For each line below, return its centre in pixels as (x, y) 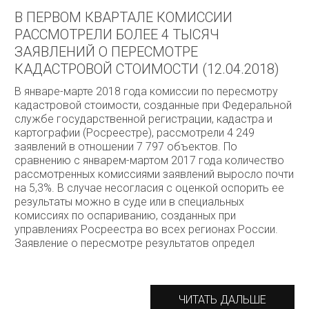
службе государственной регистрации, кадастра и (143, 119)
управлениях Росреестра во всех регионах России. (146, 229)
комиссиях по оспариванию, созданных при (125, 216)
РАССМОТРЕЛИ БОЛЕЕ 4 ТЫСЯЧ (117, 34)
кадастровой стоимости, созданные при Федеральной (153, 105)
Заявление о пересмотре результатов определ (134, 243)
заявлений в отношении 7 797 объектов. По (126, 147)
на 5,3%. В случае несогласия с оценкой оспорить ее (149, 188)
